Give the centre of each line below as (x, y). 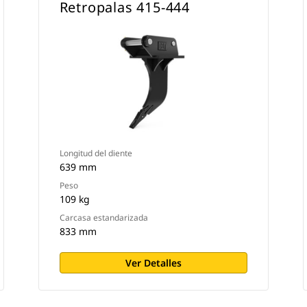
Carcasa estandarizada (103, 218)
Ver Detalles (153, 263)
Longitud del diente (96, 153)
